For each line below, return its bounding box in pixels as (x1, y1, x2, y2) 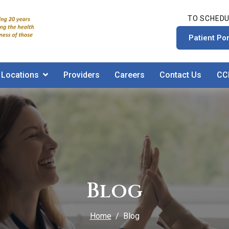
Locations (1, 70, 39, 80)
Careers (114, 70, 145, 80)
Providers (63, 70, 100, 80)
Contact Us (159, 70, 202, 80)
